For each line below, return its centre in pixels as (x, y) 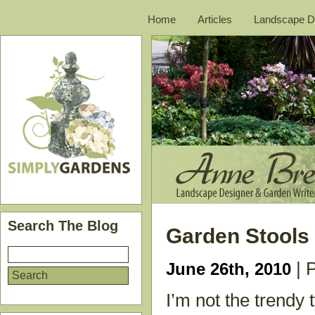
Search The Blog (63, 226)
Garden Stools (238, 236)
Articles (215, 19)
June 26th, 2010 (229, 269)
